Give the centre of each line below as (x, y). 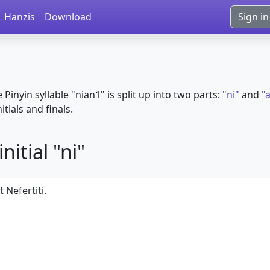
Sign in (253, 17)
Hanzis (20, 17)
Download (68, 17)
